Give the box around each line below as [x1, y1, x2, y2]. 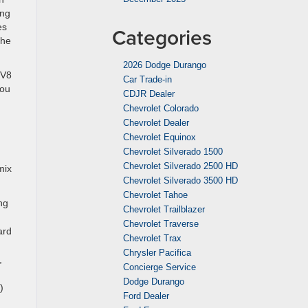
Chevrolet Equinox [123, 132, 196, 142]
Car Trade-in [123, 74, 172, 85]
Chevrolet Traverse [123, 219, 199, 229]
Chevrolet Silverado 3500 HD [123, 175, 238, 186]
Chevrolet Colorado [123, 103, 199, 113]
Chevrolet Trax [123, 233, 181, 243]
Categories [112, 23, 212, 52]
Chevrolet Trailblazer [123, 204, 205, 214]
